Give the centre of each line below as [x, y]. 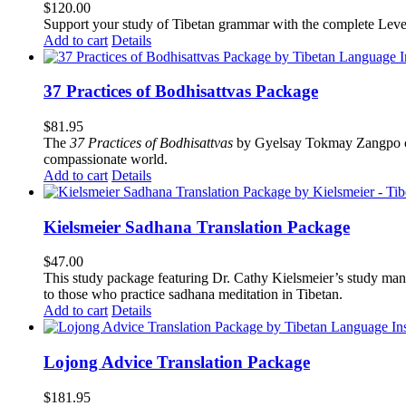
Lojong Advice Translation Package [177, 362]
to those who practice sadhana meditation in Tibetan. [197, 295]
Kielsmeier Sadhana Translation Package [197, 227]
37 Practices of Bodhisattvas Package [181, 92]
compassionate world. [106, 159]
